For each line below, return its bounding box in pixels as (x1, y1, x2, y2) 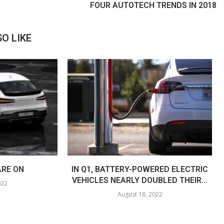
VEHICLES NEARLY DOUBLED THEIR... (72, 175, 208, 185)
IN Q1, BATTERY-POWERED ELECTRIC (71, 164, 208, 174)
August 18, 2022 (117, 190, 162, 198)
